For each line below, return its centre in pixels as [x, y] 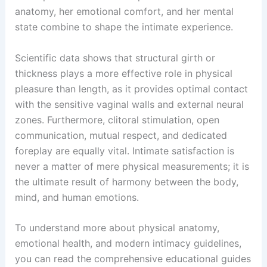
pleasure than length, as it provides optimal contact [131, 89]
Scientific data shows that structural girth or [115, 58]
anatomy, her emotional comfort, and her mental [124, 11]
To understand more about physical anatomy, [117, 228]
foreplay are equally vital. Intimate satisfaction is [124, 150]
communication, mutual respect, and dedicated [121, 135]
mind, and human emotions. [77, 197]
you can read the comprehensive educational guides [133, 259]
